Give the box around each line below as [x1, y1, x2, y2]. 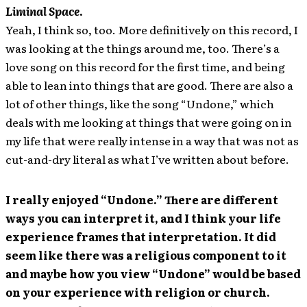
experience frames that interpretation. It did [5, 228, 276, 245]
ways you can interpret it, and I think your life [5, 210, 281, 226]
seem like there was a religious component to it [5, 247, 286, 263]
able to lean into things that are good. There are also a [5, 77, 293, 93]
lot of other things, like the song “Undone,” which [5, 95, 274, 112]
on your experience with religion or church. [5, 284, 270, 300]
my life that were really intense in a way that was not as [5, 132, 299, 149]
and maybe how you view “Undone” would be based [5, 265, 301, 282]
